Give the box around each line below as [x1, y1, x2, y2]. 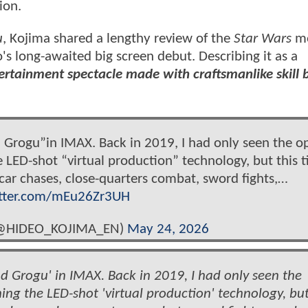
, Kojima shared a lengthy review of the [3, 32, 234, 47]
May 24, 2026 [127, 222, 209, 237]
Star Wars [234, 32, 291, 47]
